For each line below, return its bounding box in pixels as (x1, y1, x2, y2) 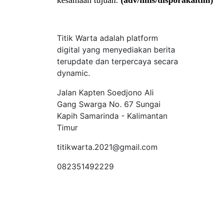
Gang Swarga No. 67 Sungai (57, 99, 161, 109)
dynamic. (57, 68, 90, 78)
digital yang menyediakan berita (57, 45, 175, 54)
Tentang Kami (57, 14, 136, 28)
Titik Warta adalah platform (57, 33, 158, 43)
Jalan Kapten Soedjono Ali (57, 88, 154, 97)
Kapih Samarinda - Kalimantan (57, 111, 167, 121)
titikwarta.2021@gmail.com (57, 142, 158, 152)
